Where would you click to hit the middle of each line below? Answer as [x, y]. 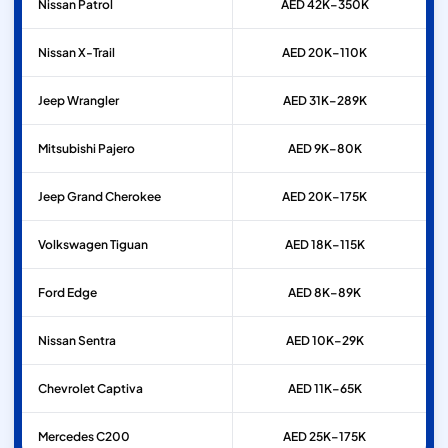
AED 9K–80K [324, 149]
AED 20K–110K [325, 53]
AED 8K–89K [325, 293]
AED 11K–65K [324, 389]
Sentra [97, 341]
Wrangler [93, 101]
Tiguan [129, 245]
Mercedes [66, 437]
